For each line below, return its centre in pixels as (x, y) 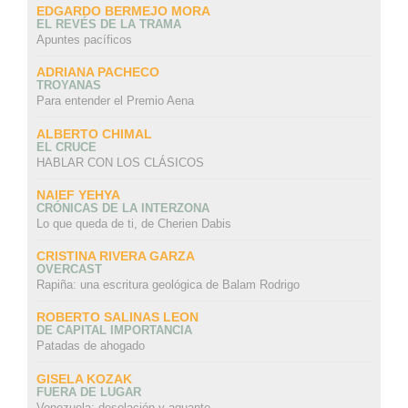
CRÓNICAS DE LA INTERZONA (122, 208)
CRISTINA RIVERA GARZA (115, 256)
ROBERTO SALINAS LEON (117, 317)
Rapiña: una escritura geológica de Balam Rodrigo (168, 285)
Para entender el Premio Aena (115, 101)
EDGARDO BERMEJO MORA (123, 11)
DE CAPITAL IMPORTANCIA (114, 331)
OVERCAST (69, 270)
